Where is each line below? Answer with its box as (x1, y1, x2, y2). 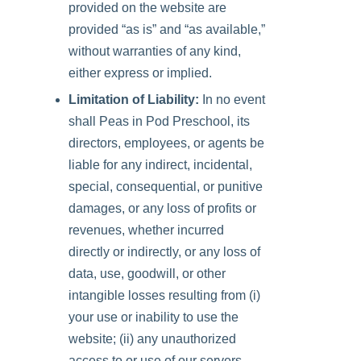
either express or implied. (68, 66, 212, 80)
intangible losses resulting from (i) (68, 288, 260, 302)
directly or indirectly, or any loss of (68, 245, 260, 259)
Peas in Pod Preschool (99, 114, 230, 128)
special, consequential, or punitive (68, 180, 263, 193)
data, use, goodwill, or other (68, 267, 226, 280)
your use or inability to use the (68, 310, 239, 324)
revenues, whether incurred (68, 223, 224, 237)
